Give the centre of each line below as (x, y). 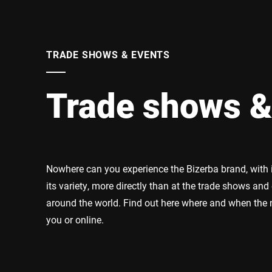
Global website (84, 48)
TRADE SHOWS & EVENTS (108, 54)
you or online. (75, 219)
